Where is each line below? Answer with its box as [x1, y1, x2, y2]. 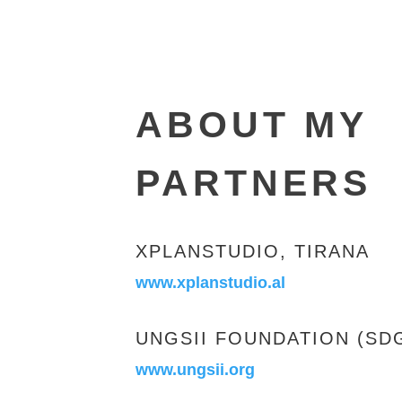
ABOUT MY [135, 104, 368, 145]
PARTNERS [135, 162, 372, 204]
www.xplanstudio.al [135, 274, 286, 293]
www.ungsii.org [135, 361, 256, 380]
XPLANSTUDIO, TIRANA [135, 241, 371, 262]
